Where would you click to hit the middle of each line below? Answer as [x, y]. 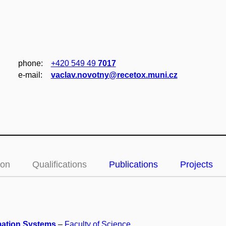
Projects [196, 164]
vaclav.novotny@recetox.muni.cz [114, 75]
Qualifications [60, 164]
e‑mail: [30, 75]
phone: [30, 63]
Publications [133, 164]
